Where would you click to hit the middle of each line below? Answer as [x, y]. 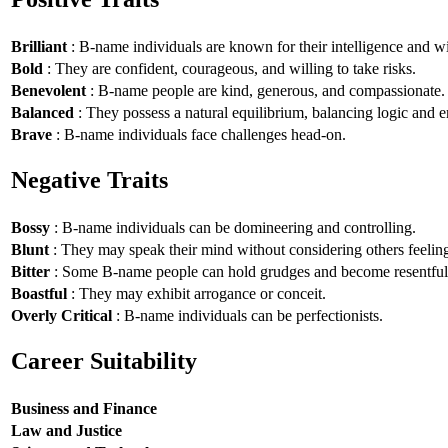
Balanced [42, 112]
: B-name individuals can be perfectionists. [247, 315]
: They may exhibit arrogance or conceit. [196, 293]
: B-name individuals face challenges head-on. [199, 134]
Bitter [30, 271]
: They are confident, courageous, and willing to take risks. [229, 68]
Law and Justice [66, 430]
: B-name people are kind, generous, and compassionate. [265, 90]
